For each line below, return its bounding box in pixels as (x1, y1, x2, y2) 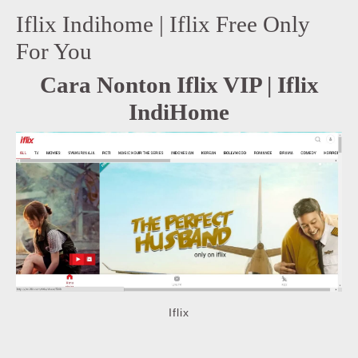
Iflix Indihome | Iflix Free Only (16, 11, 310, 37)
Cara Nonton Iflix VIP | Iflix (39, 72, 319, 97)
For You (16, 38, 92, 64)
